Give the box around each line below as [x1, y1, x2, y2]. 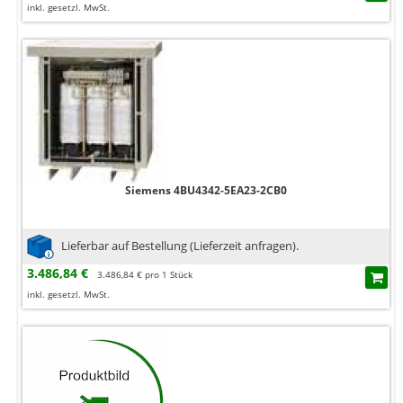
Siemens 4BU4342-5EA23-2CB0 [125, 183, 287, 199]
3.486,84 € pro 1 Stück [97, 268, 193, 282]
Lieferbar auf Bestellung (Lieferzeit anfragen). [61, 237, 299, 254]
